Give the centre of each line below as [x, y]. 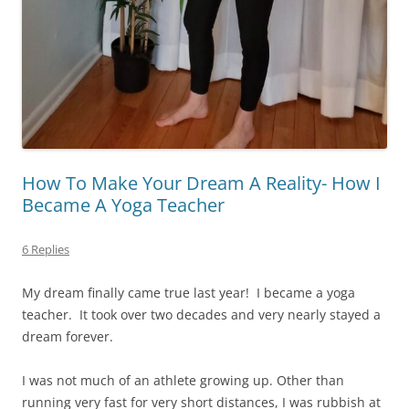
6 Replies [46, 250]
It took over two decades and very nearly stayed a [230, 315]
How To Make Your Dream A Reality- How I [201, 184]
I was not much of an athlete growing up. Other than [183, 381]
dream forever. [68, 337]
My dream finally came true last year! [136, 293]
